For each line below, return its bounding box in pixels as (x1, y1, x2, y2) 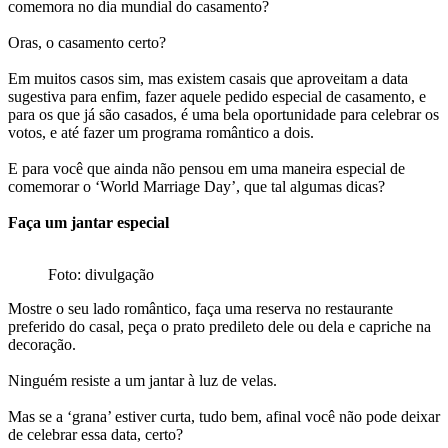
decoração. (8, 335, 80, 353)
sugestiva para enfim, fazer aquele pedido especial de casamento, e (8, 87, 426, 105)
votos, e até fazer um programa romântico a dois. (8, 123, 318, 141)
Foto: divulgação (48, 265, 154, 283)
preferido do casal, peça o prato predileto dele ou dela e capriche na (8, 317, 431, 335)
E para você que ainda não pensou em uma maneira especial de (8, 159, 405, 177)
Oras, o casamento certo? (8, 33, 170, 51)
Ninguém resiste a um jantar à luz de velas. (8, 371, 281, 389)
